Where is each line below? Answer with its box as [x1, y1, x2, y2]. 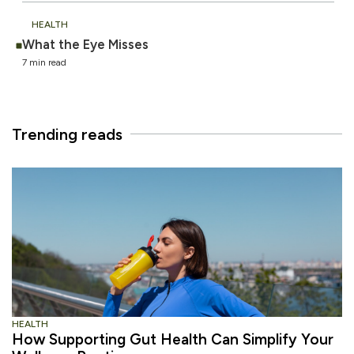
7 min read [22, 56, 66, 68]
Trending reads [12, 124, 122, 144]
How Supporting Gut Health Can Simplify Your [12, 330, 333, 348]
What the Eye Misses [22, 36, 149, 52]
